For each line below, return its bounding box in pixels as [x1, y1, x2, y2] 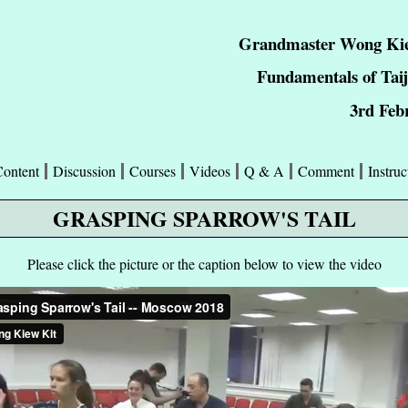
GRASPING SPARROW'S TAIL [52, 201, 356, 234]
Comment [298, 160, 354, 180]
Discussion [53, 160, 116, 180]
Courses [129, 160, 176, 180]
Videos [189, 160, 230, 180]
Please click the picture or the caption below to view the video [26, 253, 382, 273]
